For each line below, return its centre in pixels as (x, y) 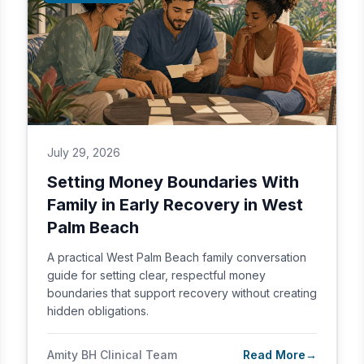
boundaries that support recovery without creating (182, 293)
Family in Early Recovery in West (175, 205)
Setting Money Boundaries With (173, 182)
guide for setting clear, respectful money (156, 275)
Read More (274, 355)
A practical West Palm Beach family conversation (177, 257)
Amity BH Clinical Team (112, 355)
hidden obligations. (98, 311)
